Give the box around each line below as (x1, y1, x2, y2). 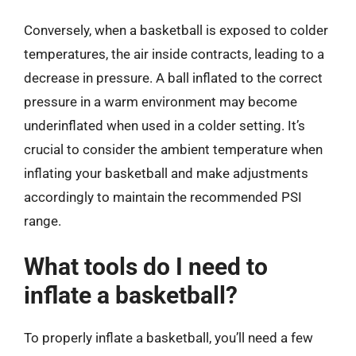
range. (24, 212, 61, 229)
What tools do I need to (24, 253, 268, 281)
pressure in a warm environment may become (24, 93, 297, 110)
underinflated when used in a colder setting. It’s (24, 117, 305, 133)
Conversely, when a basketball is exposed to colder (24, 21, 328, 38)
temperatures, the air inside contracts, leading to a (24, 45, 324, 62)
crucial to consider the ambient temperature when (24, 141, 323, 157)
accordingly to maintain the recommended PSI (24, 188, 302, 205)
